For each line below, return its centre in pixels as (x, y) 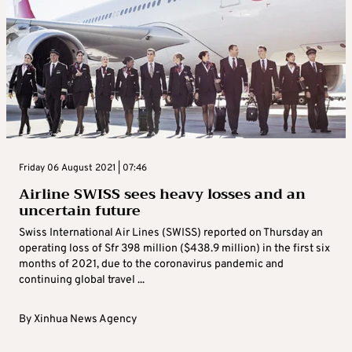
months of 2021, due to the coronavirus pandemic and (151, 265)
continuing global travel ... (82, 280)
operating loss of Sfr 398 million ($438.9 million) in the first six (174, 249)
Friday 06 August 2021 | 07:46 (83, 169)
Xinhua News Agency (85, 320)
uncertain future (80, 211)
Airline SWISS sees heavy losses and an (162, 194)
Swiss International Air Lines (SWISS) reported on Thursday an (171, 233)
